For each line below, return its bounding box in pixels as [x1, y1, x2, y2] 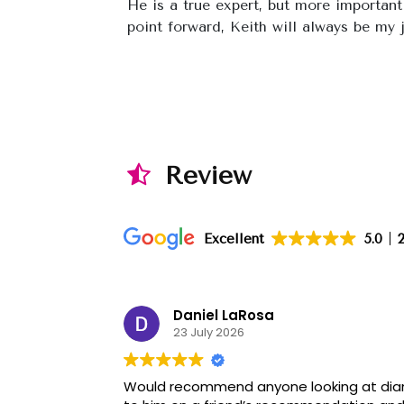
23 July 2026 [173, 324, 244, 342]
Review [156, 160, 252, 190]
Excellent [204, 230, 265, 247]
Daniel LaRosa [173, 306, 274, 326]
